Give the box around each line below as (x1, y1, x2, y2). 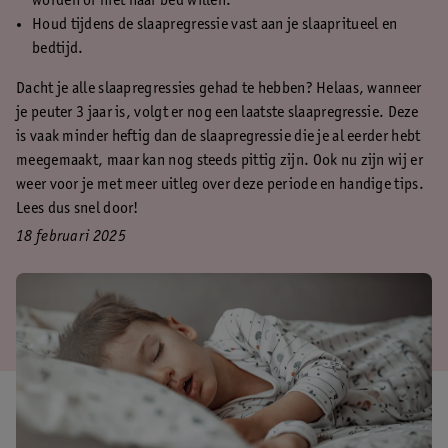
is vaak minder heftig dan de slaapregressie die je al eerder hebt (16, 129, 421, 145)
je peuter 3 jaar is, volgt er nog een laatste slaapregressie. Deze (16, 105, 419, 121)
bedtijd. (32, 41, 87, 57)
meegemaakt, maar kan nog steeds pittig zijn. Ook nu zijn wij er (16, 153, 423, 169)
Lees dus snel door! (16, 201, 139, 217)
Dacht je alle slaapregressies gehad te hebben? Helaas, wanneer (16, 81, 422, 97)
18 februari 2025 (16, 229, 126, 245)
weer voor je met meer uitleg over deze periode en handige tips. (16, 177, 424, 193)
